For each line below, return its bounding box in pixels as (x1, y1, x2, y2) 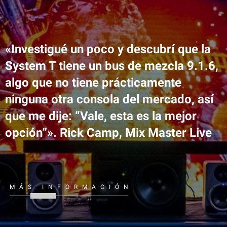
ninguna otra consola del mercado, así (5, 92, 214, 106)
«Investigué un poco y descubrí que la (5, 42, 211, 56)
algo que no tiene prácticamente (5, 75, 181, 90)
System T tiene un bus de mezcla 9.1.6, (5, 58, 218, 73)
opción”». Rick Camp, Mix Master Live (5, 125, 212, 140)
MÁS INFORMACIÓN (10, 183, 133, 191)
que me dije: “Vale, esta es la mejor (5, 108, 197, 123)
